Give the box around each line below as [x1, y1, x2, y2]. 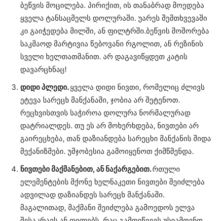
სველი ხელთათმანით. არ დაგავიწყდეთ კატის [20, 52, 187, 62]
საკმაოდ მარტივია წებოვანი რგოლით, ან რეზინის [20, 39, 203, 49]
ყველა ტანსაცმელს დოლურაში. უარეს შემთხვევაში [20, 13, 207, 23]
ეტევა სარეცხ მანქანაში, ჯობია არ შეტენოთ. [20, 95, 180, 105]
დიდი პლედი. [20, 82, 70, 92]
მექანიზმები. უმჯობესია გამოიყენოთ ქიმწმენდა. [20, 147, 194, 156]
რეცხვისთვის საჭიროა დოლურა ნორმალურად [20, 108, 190, 118]
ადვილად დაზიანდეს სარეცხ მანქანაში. [20, 190, 165, 200]
